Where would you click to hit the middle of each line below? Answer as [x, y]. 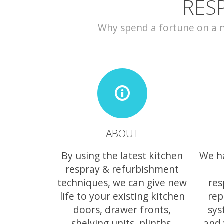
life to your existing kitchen [122, 196]
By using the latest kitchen [122, 155]
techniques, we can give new [122, 182]
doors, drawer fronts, [122, 209]
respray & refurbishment [122, 169]
